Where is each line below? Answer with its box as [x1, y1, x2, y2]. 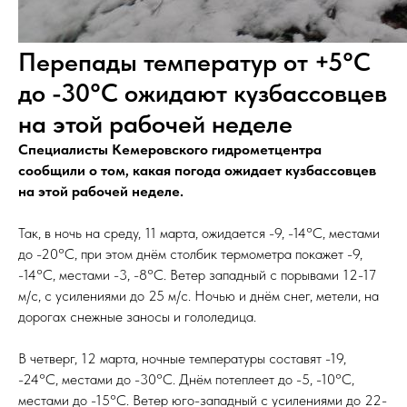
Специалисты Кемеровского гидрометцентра [18, 141, 322, 158]
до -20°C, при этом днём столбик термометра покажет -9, [18, 245, 362, 263]
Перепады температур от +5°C [18, 46, 371, 77]
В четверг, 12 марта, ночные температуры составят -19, [18, 350, 346, 367]
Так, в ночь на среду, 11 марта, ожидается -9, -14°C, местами [18, 224, 380, 242]
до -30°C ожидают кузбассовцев [18, 77, 387, 108]
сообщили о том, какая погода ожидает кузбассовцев [18, 162, 376, 179]
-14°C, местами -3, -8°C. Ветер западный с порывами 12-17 [18, 266, 376, 283]
